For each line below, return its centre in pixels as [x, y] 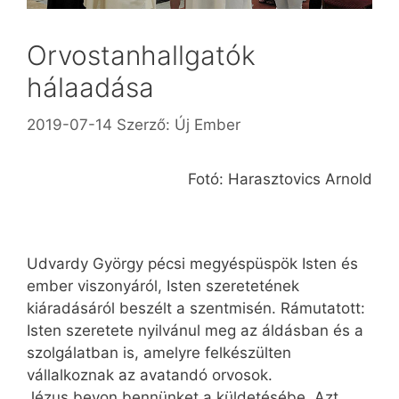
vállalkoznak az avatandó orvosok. [150, 375]
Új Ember [208, 124]
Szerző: [146, 124]
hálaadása [90, 88]
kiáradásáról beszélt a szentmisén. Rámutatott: [196, 309]
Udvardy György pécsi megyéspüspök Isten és [192, 264]
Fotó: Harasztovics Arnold [280, 179]
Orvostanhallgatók [141, 56]
